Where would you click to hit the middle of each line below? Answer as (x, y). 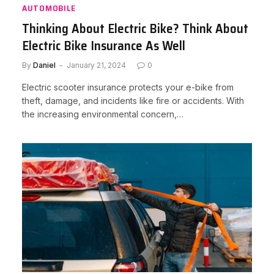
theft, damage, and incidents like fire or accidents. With (133, 100)
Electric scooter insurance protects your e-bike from (128, 87)
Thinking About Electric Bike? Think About (135, 28)
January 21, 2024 (96, 65)
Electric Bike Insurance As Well (104, 45)
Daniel (44, 65)
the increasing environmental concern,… (103, 114)
